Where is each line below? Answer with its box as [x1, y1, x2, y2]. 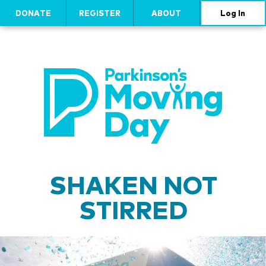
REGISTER [78, 8, 121, 18]
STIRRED [78, 194, 188, 226]
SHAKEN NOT [49, 169, 217, 201]
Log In [220, 8, 246, 18]
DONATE [15, 8, 51, 18]
